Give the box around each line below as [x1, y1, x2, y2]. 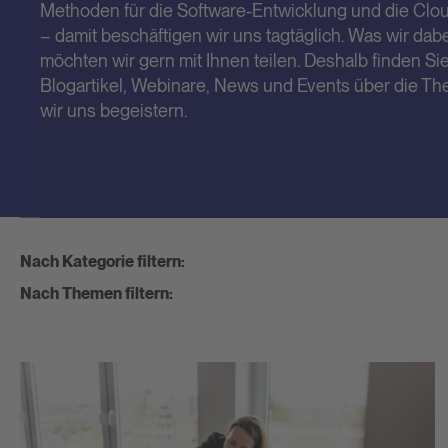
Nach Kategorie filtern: [20, 251, 185, 271]
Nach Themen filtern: [20, 283, 173, 303]
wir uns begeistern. [40, 100, 187, 122]
